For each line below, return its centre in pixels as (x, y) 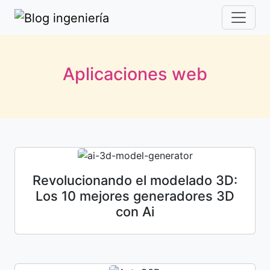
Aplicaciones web (135, 74)
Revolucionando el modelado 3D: (135, 181)
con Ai (135, 212)
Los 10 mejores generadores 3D (135, 196)
